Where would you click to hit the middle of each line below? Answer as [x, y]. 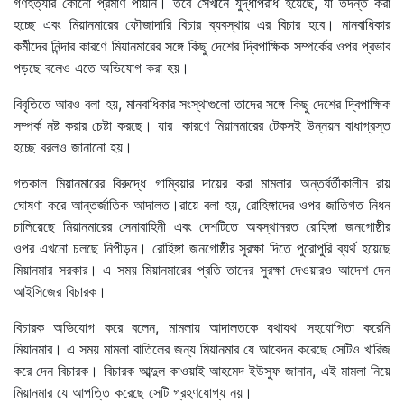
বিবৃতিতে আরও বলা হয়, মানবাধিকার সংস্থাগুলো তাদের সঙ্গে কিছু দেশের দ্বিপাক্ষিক [202, 103]
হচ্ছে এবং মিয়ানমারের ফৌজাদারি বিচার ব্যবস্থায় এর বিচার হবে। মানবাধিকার [202, 24]
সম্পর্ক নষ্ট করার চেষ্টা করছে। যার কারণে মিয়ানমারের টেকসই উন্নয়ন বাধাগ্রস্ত [202, 125]
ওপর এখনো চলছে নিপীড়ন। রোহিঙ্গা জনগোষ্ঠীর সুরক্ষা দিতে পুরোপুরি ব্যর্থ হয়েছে [202, 248]
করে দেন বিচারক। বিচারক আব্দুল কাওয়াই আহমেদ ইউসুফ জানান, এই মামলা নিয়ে [202, 370]
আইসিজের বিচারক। [60, 291]
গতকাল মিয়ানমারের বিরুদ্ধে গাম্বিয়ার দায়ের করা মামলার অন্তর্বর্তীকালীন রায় [202, 183]
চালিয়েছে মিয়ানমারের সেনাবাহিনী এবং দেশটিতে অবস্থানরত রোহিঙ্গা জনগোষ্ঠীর [202, 226]
